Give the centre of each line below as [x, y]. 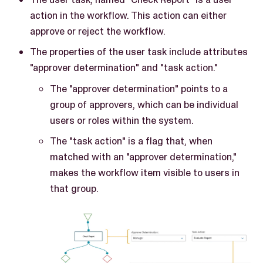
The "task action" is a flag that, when [131, 141]
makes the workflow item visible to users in [145, 173]
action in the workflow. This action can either [128, 15]
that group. [74, 189]
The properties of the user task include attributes [139, 52]
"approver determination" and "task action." [124, 68]
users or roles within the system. [122, 120]
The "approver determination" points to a [139, 88]
